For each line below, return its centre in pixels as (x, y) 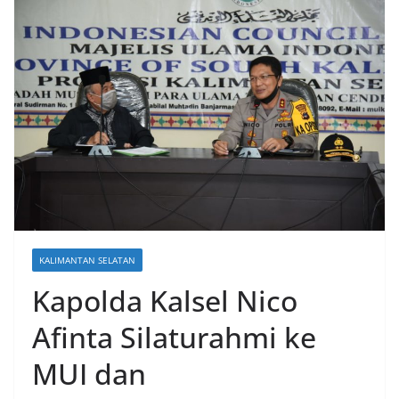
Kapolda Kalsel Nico (165, 301)
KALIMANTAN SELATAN (87, 261)
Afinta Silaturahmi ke (174, 338)
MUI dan (89, 374)
